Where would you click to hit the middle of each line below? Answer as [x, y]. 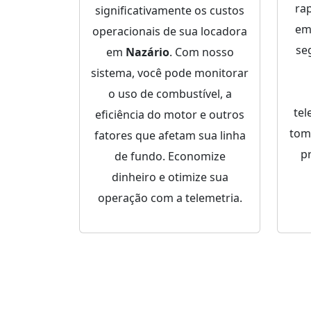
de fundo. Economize [170, 157]
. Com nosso [201, 52]
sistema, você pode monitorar [170, 73]
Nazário [147, 52]
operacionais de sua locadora [170, 32]
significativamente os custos [170, 11]
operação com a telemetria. [170, 198]
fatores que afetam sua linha [170, 136]
